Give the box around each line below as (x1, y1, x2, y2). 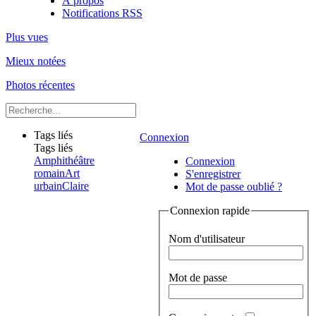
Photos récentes (6, 79, 75, 91)
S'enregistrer (186, 168, 241, 180)
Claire (62, 180, 89, 192)
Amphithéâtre (34, 154, 95, 166)
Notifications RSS (62, 7, 142, 19)
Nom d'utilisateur (169, 232, 245, 245)
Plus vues (6, 31, 48, 43)
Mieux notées (6, 55, 66, 67)
